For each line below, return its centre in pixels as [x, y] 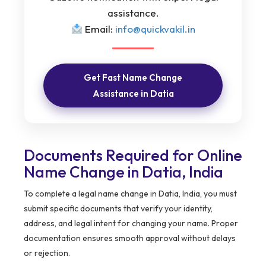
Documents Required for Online [133, 156]
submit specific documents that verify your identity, [118, 209]
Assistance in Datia [133, 94]
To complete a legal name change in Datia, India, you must [130, 194]
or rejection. [47, 253]
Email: [99, 29]
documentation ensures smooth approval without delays [130, 238]
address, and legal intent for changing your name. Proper [131, 224]
